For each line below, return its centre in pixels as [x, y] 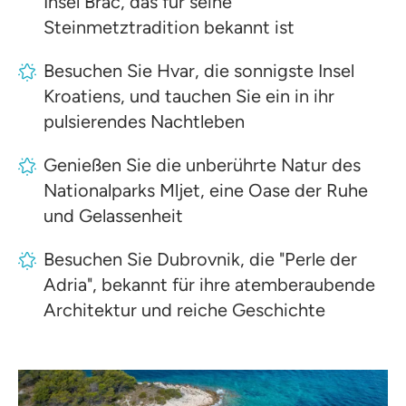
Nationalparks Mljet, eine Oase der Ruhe [206, 190]
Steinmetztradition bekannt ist [169, 27]
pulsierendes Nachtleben [144, 121]
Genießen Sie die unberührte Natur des [202, 165]
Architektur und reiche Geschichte [184, 310]
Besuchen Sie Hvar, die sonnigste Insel [199, 71]
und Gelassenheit [113, 216]
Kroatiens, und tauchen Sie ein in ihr [189, 96]
